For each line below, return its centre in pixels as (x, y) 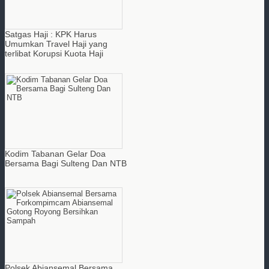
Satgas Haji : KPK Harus (51, 34)
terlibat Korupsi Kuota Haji (54, 53)
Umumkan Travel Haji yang (56, 44)
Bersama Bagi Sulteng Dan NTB (66, 163)
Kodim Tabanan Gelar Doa (55, 153)
